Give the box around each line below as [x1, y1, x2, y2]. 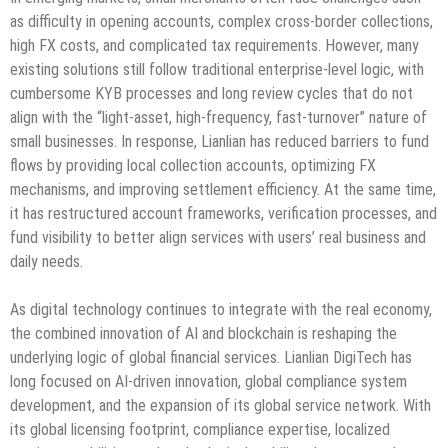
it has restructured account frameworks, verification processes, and [10, 204, 437, 224]
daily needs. [10, 252, 83, 272]
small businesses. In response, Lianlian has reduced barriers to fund [10, 132, 429, 152]
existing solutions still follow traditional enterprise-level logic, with [10, 60, 424, 80]
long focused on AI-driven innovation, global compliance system [10, 372, 407, 392]
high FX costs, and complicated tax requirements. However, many [10, 36, 419, 56]
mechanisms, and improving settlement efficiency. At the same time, [10, 180, 436, 200]
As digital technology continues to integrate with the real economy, [10, 300, 432, 320]
